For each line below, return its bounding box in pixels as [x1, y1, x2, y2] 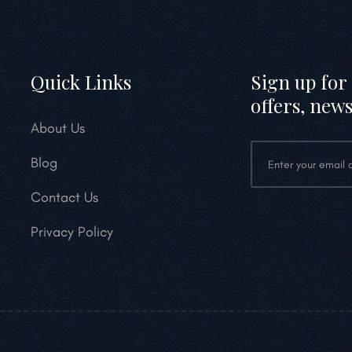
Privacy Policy [31, 223, 113, 240]
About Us [31, 119, 85, 137]
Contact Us [31, 189, 98, 206]
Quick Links [31, 69, 131, 94]
